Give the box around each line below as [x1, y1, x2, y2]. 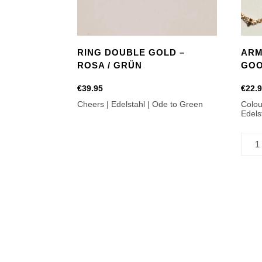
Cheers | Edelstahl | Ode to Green [77, 99, 203, 109]
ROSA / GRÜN [77, 60, 142, 71]
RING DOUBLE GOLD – [77, 47, 185, 58]
